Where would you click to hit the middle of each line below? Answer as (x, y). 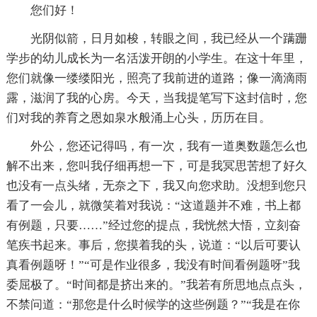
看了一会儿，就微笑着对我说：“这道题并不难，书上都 (153, 205)
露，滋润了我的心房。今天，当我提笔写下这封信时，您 (156, 98)
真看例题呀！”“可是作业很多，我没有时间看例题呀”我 (153, 265)
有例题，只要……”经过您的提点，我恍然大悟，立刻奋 (153, 225)
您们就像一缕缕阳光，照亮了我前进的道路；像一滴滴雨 (156, 78)
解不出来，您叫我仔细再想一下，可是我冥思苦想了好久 (156, 166)
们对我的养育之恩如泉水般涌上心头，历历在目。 (138, 117)
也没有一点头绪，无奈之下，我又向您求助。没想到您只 (156, 185)
